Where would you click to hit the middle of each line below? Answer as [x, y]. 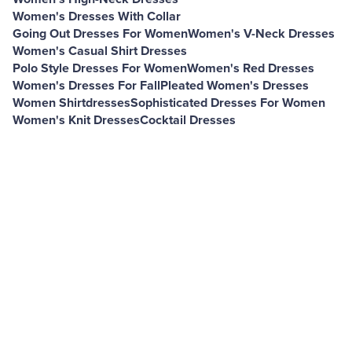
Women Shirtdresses [71, 103]
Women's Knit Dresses [76, 120]
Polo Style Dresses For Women [100, 68]
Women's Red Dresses [251, 68]
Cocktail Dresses [188, 120]
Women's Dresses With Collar [97, 16]
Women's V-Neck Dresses [261, 34]
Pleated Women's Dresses [235, 86]
